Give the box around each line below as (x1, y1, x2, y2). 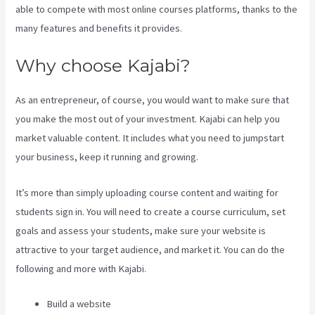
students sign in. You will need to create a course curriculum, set (15, 205, 286, 218)
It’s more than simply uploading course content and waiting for (15, 186, 279, 199)
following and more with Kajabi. (15, 262, 147, 275)
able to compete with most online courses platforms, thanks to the (15, 2, 298, 15)
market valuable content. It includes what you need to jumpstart (15, 131, 285, 145)
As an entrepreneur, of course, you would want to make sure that (15, 94, 290, 107)
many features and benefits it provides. (15, 21, 183, 34)
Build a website (46, 297, 112, 310)
